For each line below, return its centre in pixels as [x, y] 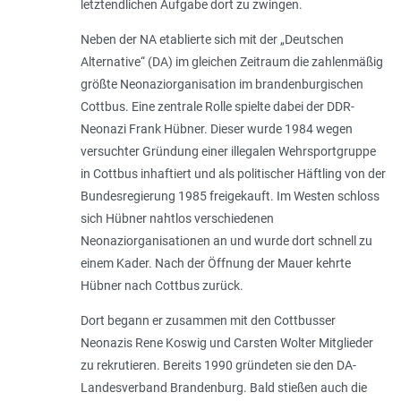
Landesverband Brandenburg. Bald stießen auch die [223, 388]
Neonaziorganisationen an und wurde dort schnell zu [226, 241]
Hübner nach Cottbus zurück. [162, 286]
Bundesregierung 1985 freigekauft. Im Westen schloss [230, 196]
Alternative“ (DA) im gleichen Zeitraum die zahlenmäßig [231, 62]
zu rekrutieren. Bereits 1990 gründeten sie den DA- [218, 366]
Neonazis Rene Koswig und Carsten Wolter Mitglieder [226, 343]
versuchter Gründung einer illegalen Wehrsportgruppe [228, 152]
